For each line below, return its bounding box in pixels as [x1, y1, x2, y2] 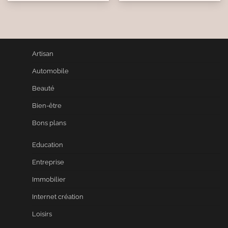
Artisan [32, 50, 53, 58]
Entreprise [32, 158, 64, 166]
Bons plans [32, 119, 66, 127]
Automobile [32, 67, 69, 75]
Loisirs [32, 210, 52, 218]
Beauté [32, 84, 54, 93]
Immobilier [32, 176, 66, 184]
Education [32, 141, 63, 149]
